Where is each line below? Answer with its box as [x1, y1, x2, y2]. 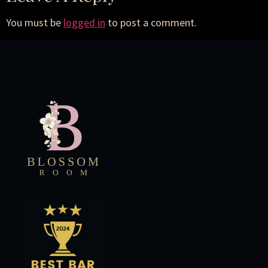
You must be [6, 16, 63, 30]
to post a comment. [105, 16, 197, 30]
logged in [63, 16, 105, 30]
